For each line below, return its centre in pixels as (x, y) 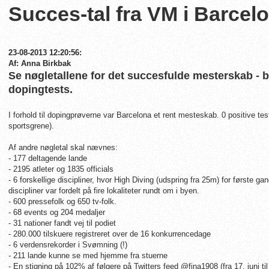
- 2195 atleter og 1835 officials (61, 169)
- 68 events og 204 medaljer (57, 212)
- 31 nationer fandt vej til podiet (62, 223)
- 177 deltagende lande (48, 158)
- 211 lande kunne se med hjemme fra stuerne (88, 255)
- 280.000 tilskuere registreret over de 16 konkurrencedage (110, 234)
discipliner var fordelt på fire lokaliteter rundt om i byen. (104, 191)
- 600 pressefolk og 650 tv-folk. (62, 201)
